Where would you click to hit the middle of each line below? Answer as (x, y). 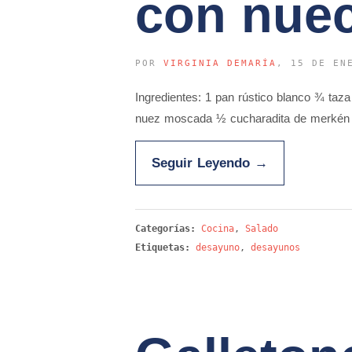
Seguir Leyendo (203, 163)
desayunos (275, 247)
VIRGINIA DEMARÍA (220, 63)
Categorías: (168, 229)
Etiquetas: (163, 247)
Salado (262, 229)
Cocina (218, 229)
